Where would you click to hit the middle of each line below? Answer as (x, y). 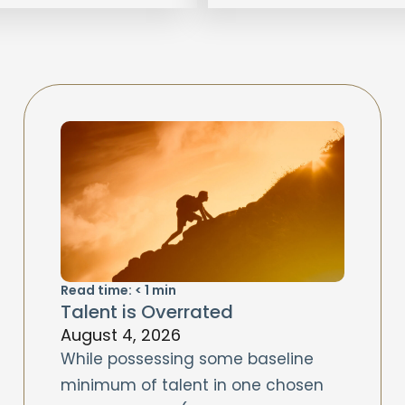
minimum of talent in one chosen (193, 385)
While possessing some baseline (188, 358)
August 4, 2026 (121, 334)
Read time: (97, 290)
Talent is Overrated (147, 311)
